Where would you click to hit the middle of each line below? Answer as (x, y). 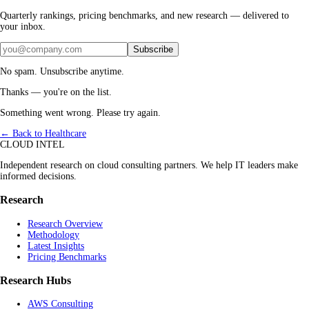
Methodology (53, 235)
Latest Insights (56, 246)
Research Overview (65, 223)
